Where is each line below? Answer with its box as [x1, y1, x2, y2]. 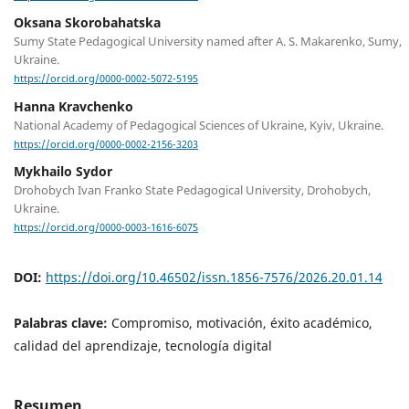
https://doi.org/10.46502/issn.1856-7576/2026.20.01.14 [46, 267, 383, 286]
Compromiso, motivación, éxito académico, [111, 313, 372, 331]
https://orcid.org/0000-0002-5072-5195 [14, 72, 198, 86]
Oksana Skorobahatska [14, 14, 161, 32]
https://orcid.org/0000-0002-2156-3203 [14, 137, 198, 151]
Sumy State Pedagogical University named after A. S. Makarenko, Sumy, [14, 33, 402, 50]
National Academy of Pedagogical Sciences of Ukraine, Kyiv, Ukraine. [14, 116, 386, 133]
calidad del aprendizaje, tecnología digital [14, 336, 272, 354]
